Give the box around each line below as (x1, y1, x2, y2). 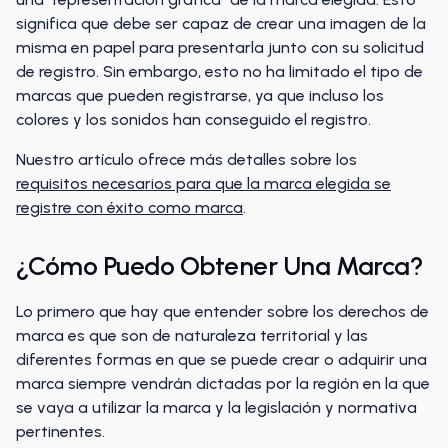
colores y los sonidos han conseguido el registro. (16, 110, 371, 129)
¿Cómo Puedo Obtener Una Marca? (16, 250, 424, 282)
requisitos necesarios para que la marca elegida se (16, 174, 391, 193)
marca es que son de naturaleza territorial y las (16, 326, 368, 345)
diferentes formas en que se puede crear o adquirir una (16, 350, 427, 369)
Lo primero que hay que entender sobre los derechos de (16, 302, 429, 321)
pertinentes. (16, 422, 105, 441)
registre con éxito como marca (16, 198, 243, 217)
